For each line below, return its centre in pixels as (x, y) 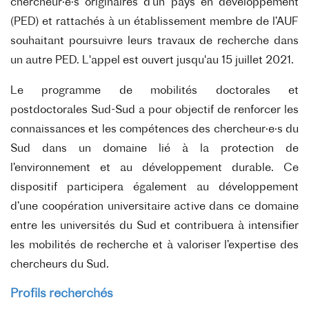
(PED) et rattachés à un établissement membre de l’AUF (154, 22)
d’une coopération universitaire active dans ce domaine (154, 207)
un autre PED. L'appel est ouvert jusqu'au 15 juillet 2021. (152, 61)
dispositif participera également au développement (154, 188)
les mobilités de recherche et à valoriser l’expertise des (154, 246)
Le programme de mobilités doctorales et (154, 91)
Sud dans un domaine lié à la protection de (154, 149)
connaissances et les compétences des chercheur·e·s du (154, 130)
